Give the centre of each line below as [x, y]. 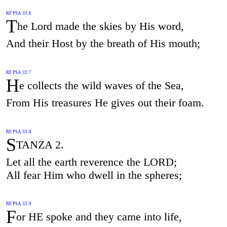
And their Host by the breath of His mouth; [103, 43]
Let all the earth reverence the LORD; [91, 162]
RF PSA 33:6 [18, 13]
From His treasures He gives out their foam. [105, 102]
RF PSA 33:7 [18, 72]
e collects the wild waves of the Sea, [101, 85]
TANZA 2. [40, 144]
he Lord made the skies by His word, [100, 26]
